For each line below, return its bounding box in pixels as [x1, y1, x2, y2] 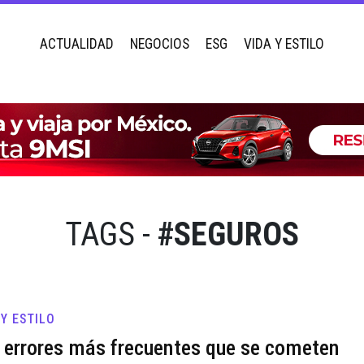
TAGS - [65, 214, 150, 253]
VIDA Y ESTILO [244, 35, 324, 52]
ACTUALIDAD [40, 35, 114, 52]
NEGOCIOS [130, 35, 189, 52]
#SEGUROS [158, 214, 299, 253]
